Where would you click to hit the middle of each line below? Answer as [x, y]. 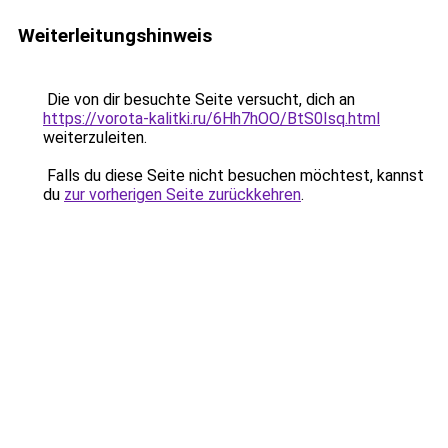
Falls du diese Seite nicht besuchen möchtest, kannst [233, 175]
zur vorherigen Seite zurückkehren [182, 194]
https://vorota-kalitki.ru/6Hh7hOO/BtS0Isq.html [211, 118]
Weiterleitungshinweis [115, 35]
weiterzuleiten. [95, 137]
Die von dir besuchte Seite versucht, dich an [199, 99]
